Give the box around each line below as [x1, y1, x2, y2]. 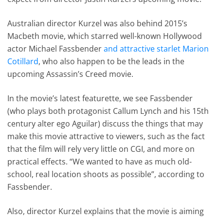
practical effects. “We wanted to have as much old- [7, 156, 192, 167]
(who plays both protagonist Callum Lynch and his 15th [7, 105, 209, 116]
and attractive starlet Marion [104, 43, 209, 54]
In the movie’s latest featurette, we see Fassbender [7, 92, 193, 104]
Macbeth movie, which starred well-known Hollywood [7, 30, 202, 41]
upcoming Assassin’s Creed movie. [7, 68, 134, 79]
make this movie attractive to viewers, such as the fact [7, 130, 205, 142]
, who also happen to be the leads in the [38, 55, 185, 67]
